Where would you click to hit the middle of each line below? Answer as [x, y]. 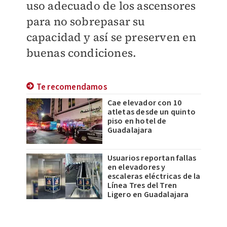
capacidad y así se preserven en [111, 37]
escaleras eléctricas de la [154, 177]
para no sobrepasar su [86, 22]
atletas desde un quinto [152, 112]
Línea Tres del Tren [142, 186]
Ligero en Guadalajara [148, 195]
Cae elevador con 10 [144, 103]
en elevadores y [136, 167]
